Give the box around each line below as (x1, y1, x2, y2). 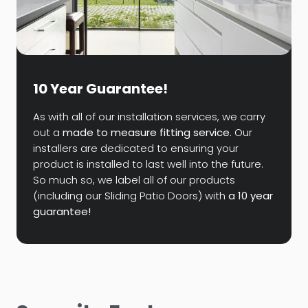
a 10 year (228, 188, 273, 203)
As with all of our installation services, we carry (33, 109, 265, 124)
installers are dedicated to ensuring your (33, 140, 239, 155)
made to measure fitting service (63, 124, 230, 140)
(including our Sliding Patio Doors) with (33, 188, 228, 203)
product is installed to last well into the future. (33, 156, 263, 171)
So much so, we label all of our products (33, 172, 235, 187)
